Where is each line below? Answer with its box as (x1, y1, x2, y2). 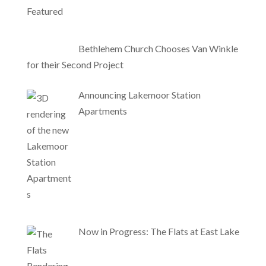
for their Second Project (26, 58, 123, 70)
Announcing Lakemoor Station (78, 88, 201, 100)
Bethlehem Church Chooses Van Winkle (78, 42, 238, 54)
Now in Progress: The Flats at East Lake (78, 225, 239, 237)
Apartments (78, 104, 127, 116)
